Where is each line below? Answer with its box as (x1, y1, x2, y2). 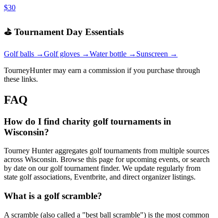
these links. (4, 74, 38, 83)
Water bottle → (90, 49, 136, 58)
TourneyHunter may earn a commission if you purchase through (4, 66, 200, 74)
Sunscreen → (136, 49, 178, 58)
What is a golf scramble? (4, 190, 102, 201)
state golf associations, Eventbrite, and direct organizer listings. (4, 173, 196, 182)
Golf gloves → (44, 49, 90, 58)
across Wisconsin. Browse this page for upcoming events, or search (4, 155, 210, 164)
